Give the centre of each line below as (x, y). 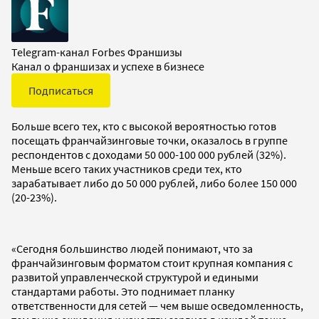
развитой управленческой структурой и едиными (135, 277)
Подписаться (61, 90)
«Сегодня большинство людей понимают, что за (132, 248)
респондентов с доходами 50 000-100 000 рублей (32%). (149, 154)
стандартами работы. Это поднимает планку (123, 291)
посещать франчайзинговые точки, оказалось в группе (150, 140)
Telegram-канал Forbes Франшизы (97, 52)
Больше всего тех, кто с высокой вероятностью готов (144, 126)
